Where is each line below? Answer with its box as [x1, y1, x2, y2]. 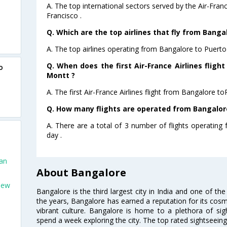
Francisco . [46, 10, 82, 20]
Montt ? [46, 70, 75, 80]
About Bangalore [36, 165, 126, 179]
